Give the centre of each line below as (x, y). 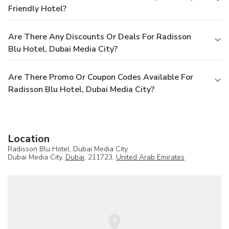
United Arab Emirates (150, 157)
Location (29, 139)
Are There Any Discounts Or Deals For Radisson (100, 37)
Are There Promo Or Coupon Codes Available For (101, 77)
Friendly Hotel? (37, 8)
